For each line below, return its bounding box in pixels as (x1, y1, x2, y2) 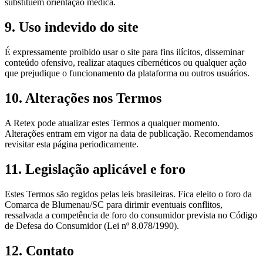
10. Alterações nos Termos (5, 90, 161, 106)
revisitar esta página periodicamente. (5, 139, 139, 149)
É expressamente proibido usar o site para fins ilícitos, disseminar (5, 47, 244, 58)
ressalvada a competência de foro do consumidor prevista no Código (5, 210, 257, 220)
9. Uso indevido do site (5, 19, 139, 35)
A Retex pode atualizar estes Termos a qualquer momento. (5, 117, 220, 128)
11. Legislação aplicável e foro (5, 161, 186, 177)
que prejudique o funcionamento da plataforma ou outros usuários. (5, 68, 249, 79)
